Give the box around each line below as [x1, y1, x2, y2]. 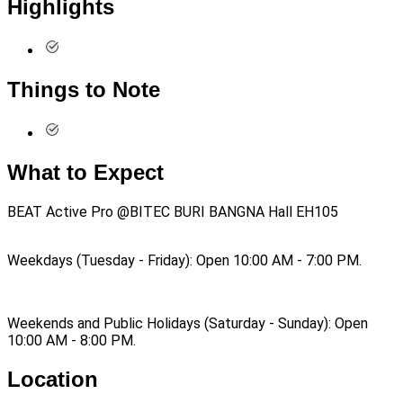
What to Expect [7, 159, 164, 184]
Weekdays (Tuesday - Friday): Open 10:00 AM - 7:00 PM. [7, 251, 362, 269]
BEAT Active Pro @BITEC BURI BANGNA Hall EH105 [7, 202, 338, 220]
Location [7, 366, 98, 391]
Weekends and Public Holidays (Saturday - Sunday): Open [7, 314, 368, 332]
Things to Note [7, 77, 160, 103]
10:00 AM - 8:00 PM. [7, 331, 136, 349]
